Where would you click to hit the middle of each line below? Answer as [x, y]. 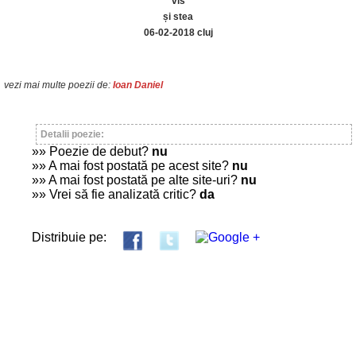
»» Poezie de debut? [92, 151]
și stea [178, 17]
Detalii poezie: [72, 134]
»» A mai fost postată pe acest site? [132, 166]
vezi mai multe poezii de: [58, 85]
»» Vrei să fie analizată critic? [116, 194]
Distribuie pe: [69, 237]
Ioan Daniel [138, 85]
